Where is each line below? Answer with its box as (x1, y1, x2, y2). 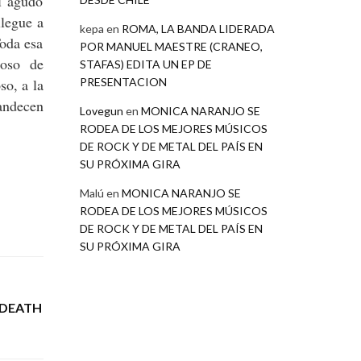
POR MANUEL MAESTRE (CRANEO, (79, 39, 263, 53)
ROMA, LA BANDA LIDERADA (121, 21, 275, 35)
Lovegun (79, 103, 123, 118)
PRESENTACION (79, 74, 167, 89)
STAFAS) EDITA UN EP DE (79, 56, 212, 71)
